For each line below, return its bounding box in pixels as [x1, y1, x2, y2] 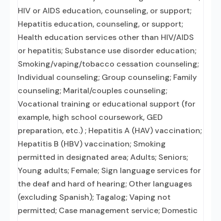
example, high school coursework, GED [18, 112, 163, 122]
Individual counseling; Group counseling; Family [18, 72, 197, 82]
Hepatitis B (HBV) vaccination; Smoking [18, 139, 166, 149]
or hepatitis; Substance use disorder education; [18, 45, 196, 56]
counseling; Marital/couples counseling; [18, 85, 167, 96]
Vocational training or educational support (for [18, 99, 195, 109]
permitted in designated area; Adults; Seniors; [18, 152, 188, 162]
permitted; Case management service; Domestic [18, 205, 198, 216]
